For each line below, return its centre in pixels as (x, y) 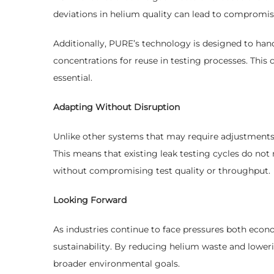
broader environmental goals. (117, 264)
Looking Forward (90, 200)
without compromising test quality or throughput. (162, 171)
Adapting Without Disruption (117, 107)
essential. (73, 78)
